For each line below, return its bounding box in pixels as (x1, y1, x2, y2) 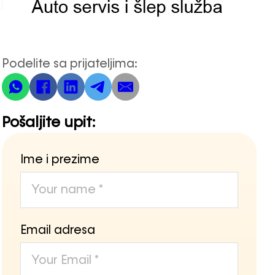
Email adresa (20, 223, 96, 236)
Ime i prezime (20, 153, 100, 166)
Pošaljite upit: (2, 115, 96, 131)
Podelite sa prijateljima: (2, 58, 138, 71)
